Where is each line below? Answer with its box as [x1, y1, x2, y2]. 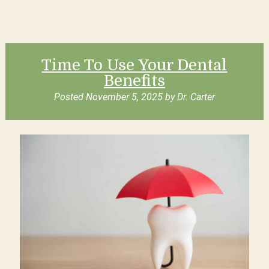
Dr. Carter [177, 91, 215, 103]
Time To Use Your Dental [41, 56, 228, 74]
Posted [53, 91, 86, 103]
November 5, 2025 [85, 91, 163, 103]
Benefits [103, 71, 165, 89]
